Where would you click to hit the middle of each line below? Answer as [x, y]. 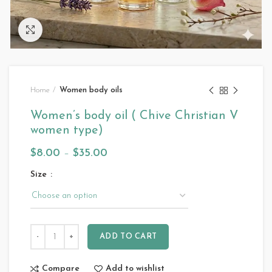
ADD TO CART [128, 236]
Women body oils [91, 90]
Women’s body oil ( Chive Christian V [134, 116]
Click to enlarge [71, 29]
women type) [67, 131]
